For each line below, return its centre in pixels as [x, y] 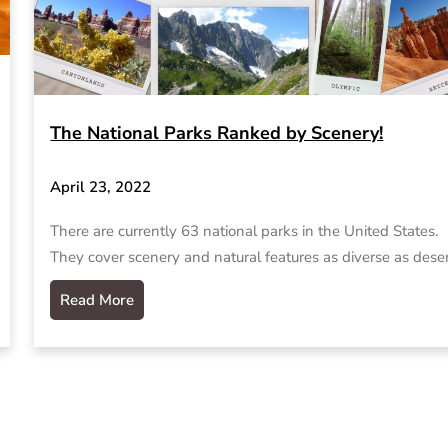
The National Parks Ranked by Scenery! [217, 133]
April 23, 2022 [101, 187]
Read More [97, 299]
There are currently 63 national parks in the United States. [246, 230]
